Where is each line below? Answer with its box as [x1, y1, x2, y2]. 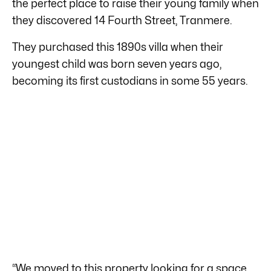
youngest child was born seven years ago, [12, 57, 221, 70]
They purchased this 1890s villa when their [12, 40, 223, 53]
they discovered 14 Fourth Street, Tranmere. [12, 13, 232, 27]
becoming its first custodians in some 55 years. [12, 74, 248, 87]
